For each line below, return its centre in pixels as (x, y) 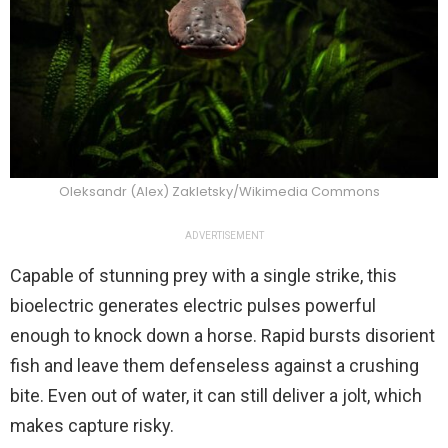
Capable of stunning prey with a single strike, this (203, 276)
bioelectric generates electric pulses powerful (193, 306)
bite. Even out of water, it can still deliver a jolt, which (216, 396)
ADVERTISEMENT (224, 236)
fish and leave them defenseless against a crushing (214, 366)
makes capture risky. (92, 426)
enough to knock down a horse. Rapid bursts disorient (222, 336)
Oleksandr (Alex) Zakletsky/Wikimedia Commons (219, 192)
